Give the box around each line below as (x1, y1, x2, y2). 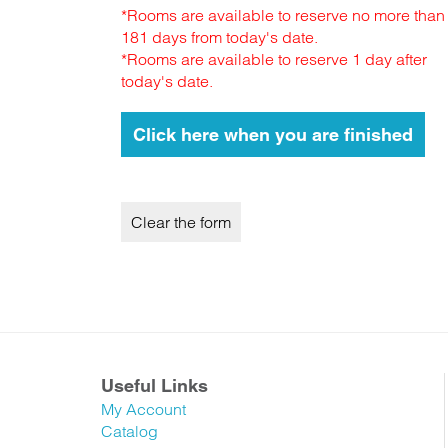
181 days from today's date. (120, 27, 318, 47)
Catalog (100, 421, 158, 441)
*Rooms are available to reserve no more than (120, 5, 445, 25)
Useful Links (100, 375, 208, 396)
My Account (100, 399, 186, 419)
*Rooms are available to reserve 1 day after (120, 49, 427, 69)
